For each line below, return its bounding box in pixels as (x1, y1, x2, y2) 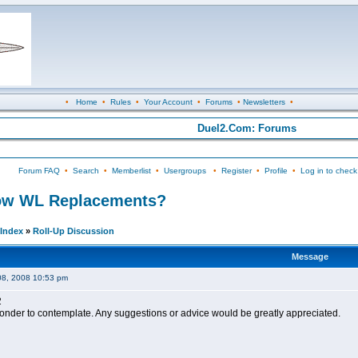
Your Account (143, 97, 193, 106)
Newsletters (242, 97, 285, 106)
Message (291, 252, 328, 261)
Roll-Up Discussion (33, 226, 114, 236)
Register (221, 166, 252, 175)
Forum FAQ (18, 166, 60, 175)
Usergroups (163, 166, 206, 175)
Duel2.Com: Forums (197, 122, 296, 134)
